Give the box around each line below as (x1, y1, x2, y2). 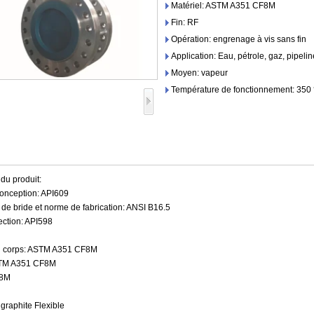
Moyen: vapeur (170, 68, 228, 78)
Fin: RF (170, 18, 198, 27)
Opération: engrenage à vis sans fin (170, 34, 306, 44)
